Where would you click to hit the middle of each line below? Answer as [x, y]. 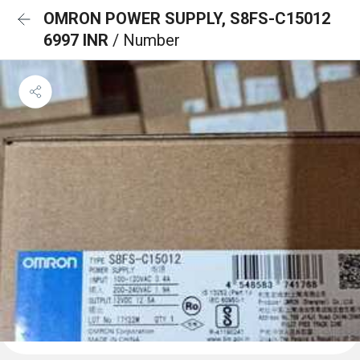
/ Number [146, 40]
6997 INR [78, 40]
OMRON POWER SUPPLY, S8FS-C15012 [187, 18]
